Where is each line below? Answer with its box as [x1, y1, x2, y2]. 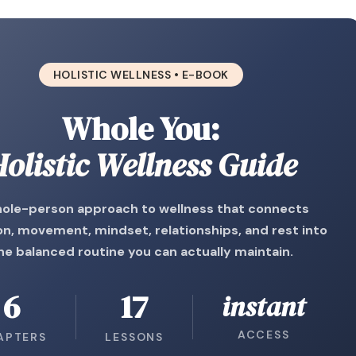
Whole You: [61, 107, 220, 150]
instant [222, 288, 306, 325]
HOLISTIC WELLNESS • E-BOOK [52, 68, 229, 82]
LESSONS [105, 330, 164, 344]
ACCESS [237, 327, 290, 342]
